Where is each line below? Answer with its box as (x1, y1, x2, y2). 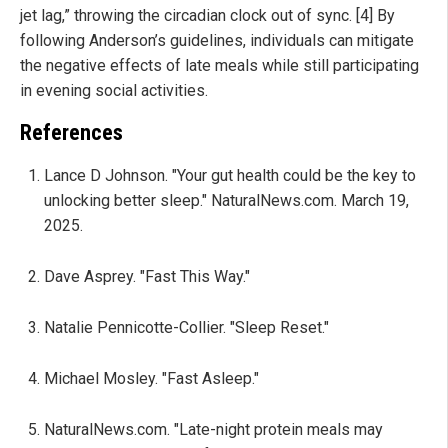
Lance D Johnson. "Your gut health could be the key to (44, 166, 416, 186)
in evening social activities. (20, 80, 208, 100)
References (20, 120, 123, 146)
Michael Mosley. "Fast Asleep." (44, 369, 259, 389)
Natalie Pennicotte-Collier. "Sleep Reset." (44, 318, 329, 338)
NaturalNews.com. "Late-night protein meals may (44, 420, 383, 440)
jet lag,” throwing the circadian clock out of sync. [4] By (20, 5, 395, 25)
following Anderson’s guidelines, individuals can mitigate (20, 30, 414, 50)
